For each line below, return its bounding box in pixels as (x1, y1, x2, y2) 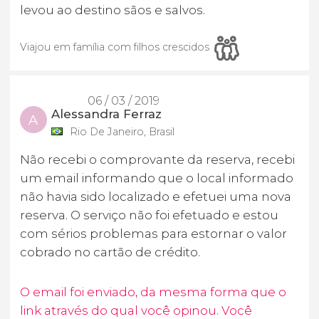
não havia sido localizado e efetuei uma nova (20, 189, 291, 204)
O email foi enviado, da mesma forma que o (20, 285, 286, 300)
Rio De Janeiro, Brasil (69, 125, 174, 139)
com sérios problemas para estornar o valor (20, 226, 287, 241)
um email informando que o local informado (20, 171, 293, 186)
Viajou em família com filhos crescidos (20, 40, 209, 53)
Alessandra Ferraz (51, 107, 162, 122)
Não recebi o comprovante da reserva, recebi (20, 152, 295, 167)
